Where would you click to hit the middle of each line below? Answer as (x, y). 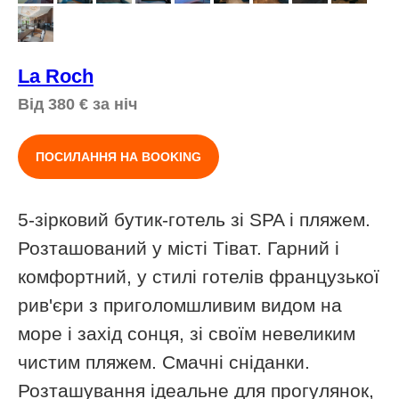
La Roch (56, 77)
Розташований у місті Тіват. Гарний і (179, 248)
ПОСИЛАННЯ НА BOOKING (118, 156)
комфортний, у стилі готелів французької (199, 276)
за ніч (113, 105)
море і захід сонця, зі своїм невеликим (187, 333)
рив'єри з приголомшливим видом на (180, 305)
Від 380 (49, 105)
